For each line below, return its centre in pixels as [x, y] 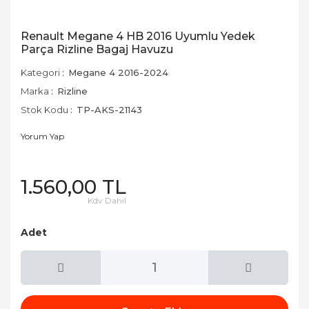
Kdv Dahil [107, 200]
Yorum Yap [42, 136]
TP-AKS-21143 [109, 110]
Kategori [40, 72]
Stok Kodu [44, 110]
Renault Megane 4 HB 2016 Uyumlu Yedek [138, 36]
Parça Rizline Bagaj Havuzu [97, 49]
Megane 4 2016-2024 [118, 72]
